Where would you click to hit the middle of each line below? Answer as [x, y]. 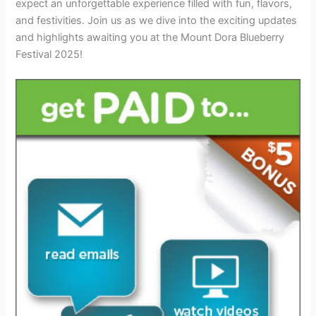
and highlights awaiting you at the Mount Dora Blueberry [150, 37]
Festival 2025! [49, 54]
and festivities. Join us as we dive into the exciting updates [157, 20]
